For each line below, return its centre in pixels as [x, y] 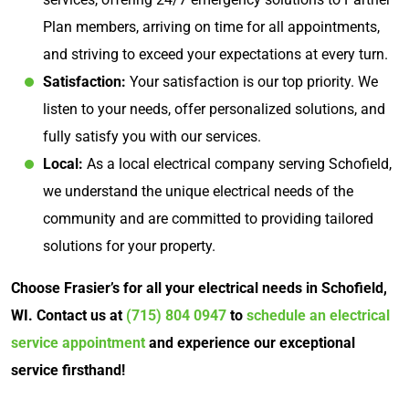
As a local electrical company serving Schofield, [237, 163]
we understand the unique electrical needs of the [198, 191]
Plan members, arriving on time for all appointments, [211, 26]
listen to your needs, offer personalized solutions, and [214, 109]
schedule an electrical [318, 315]
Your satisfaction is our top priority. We [252, 81]
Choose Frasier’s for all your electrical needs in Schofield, [199, 288]
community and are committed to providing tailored [208, 218]
